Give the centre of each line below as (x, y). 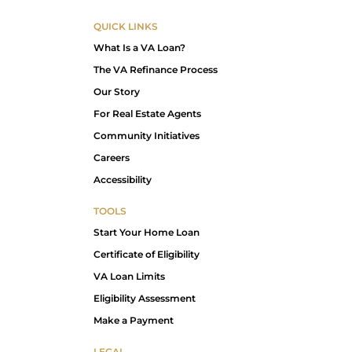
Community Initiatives (147, 135)
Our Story (117, 91)
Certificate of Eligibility (147, 254)
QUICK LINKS (126, 26)
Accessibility (123, 179)
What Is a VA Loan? (139, 47)
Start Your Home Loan (147, 232)
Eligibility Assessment (145, 298)
